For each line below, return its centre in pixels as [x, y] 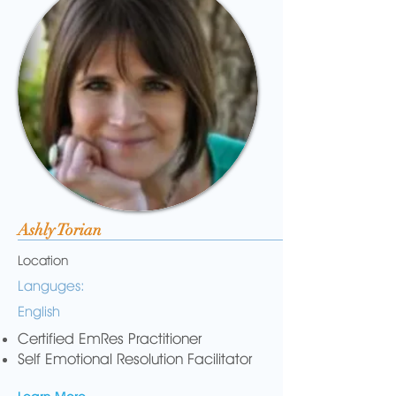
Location [43, 261]
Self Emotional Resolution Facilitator [135, 359]
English [39, 312]
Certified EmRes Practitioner [110, 339]
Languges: [51, 286]
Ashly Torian [60, 230]
